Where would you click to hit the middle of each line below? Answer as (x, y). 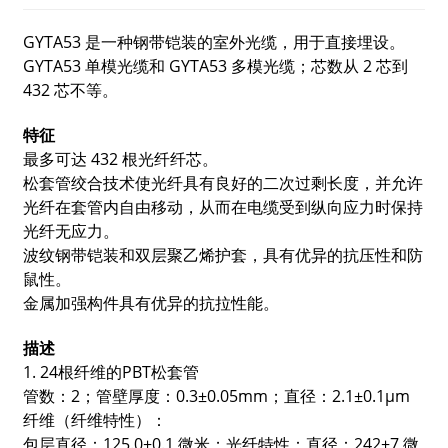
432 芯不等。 (70, 90)
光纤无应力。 (70, 231)
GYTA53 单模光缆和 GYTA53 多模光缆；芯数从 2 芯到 (215, 66)
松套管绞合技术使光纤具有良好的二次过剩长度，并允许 (222, 183)
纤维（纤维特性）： (94, 420)
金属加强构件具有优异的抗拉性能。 (150, 303)
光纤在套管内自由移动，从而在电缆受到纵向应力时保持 (222, 207)
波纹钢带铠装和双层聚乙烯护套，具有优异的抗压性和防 (222, 255)
